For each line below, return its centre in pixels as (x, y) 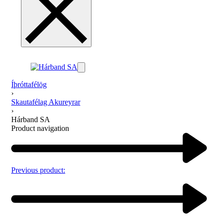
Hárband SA (31, 119)
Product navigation (40, 128)
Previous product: (38, 170)
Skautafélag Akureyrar (46, 102)
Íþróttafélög (29, 84)
